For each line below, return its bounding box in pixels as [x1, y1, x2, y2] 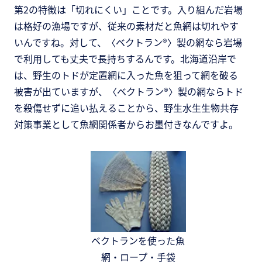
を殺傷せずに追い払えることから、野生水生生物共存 [14, 101, 239, 115]
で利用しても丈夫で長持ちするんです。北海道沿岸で [14, 51, 236, 65]
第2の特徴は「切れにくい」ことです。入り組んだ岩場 [14, 2, 243, 16]
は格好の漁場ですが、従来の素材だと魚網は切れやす [14, 19, 239, 33]
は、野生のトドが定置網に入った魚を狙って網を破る [14, 68, 238, 82]
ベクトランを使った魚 [91, 233, 185, 248]
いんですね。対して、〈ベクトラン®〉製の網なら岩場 [14, 35, 242, 49]
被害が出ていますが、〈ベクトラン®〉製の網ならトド [14, 84, 243, 98]
